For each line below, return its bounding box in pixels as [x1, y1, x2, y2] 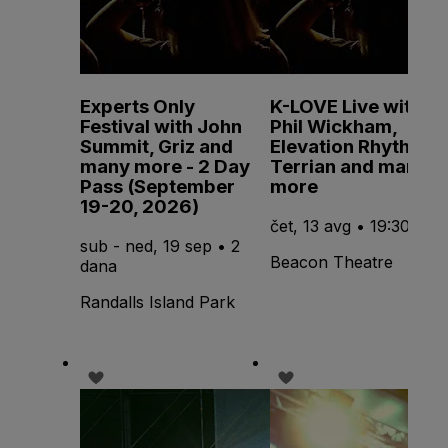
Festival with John [80, 115, 242, 139]
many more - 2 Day [80, 155, 250, 179]
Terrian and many [270, 155, 428, 179]
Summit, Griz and [80, 135, 233, 159]
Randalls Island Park [80, 291, 235, 312]
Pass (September [80, 175, 235, 199]
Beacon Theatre [270, 251, 393, 272]
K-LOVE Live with [270, 95, 422, 119]
